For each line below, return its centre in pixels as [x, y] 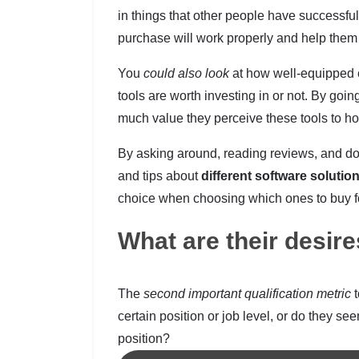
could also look [186, 74]
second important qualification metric [247, 294]
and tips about [159, 176]
